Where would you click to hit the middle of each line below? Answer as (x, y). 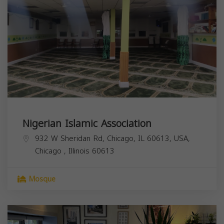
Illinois (80, 151)
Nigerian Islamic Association (87, 123)
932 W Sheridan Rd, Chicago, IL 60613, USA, (112, 138)
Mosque (41, 179)
